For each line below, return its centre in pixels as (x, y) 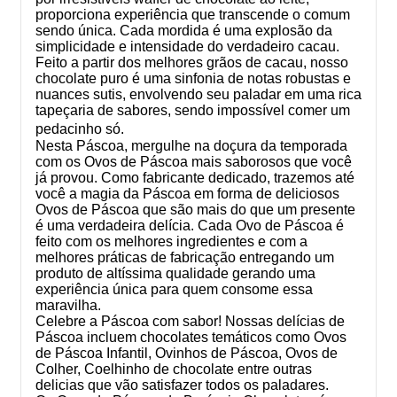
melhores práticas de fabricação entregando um (185, 257)
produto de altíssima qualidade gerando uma (175, 273)
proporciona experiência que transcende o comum (193, 14)
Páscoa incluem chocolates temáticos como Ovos (191, 337)
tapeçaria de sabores (101, 110)
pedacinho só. (80, 128)
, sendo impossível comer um (259, 110)
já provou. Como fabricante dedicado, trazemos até (195, 177)
